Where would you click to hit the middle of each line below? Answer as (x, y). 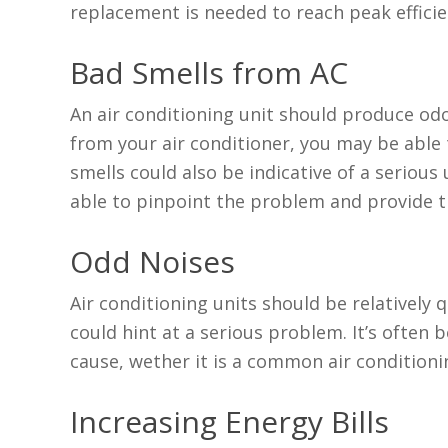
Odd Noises (153, 262)
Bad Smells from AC (209, 73)
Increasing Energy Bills (230, 422)
